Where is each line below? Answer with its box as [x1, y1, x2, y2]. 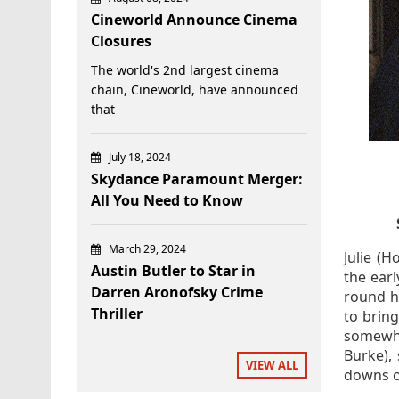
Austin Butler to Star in [91, 260, 256, 281]
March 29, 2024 [109, 240, 186, 256]
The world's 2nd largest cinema [91, 61, 279, 78]
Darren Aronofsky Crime [91, 281, 263, 302]
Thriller [91, 303, 142, 323]
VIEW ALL [246, 356, 299, 373]
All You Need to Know [91, 190, 243, 210]
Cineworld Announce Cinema [91, 9, 297, 29]
